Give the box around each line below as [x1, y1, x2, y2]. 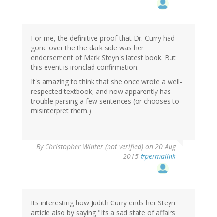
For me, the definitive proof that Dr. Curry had [31, 33, 175, 43]
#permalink [140, 152, 176, 161]
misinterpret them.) [31, 106, 91, 116]
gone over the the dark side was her [31, 43, 144, 53]
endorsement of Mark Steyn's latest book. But [31, 53, 176, 62]
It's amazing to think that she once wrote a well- [31, 77, 182, 87]
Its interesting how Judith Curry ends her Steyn [31, 198, 175, 208]
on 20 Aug [143, 142, 176, 152]
